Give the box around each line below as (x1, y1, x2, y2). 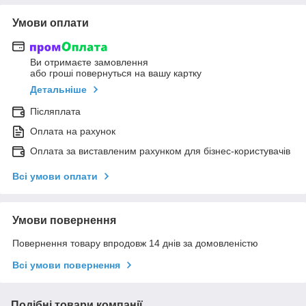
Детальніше (30, 84, 87, 96)
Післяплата (30, 106, 81, 117)
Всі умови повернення (12, 260, 120, 271)
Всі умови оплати (12, 171, 98, 182)
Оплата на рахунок (30, 126, 115, 137)
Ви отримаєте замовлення (30, 57, 148, 68)
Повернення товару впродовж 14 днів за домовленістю (12, 238, 258, 249)
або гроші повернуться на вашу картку (30, 68, 201, 79)
